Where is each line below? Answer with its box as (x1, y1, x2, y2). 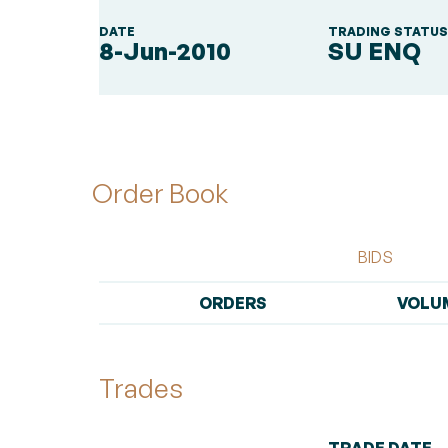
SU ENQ (328, 36, 427, 66)
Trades (99, 372, 183, 404)
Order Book (87, 177, 228, 209)
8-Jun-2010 (99, 36, 231, 66)
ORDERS (199, 293, 266, 313)
